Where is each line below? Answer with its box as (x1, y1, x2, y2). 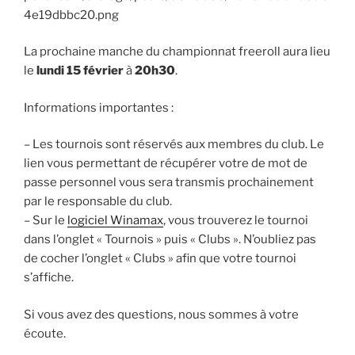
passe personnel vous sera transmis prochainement (24, 175, 314, 190)
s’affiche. (24, 270, 74, 285)
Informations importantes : (24, 100, 174, 115)
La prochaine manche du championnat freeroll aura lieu (24, 44, 330, 59)
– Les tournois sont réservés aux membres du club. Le (24, 137, 324, 152)
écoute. (24, 326, 66, 341)
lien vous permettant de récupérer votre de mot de (24, 156, 307, 171)
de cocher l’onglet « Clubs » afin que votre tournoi (24, 251, 296, 266)
